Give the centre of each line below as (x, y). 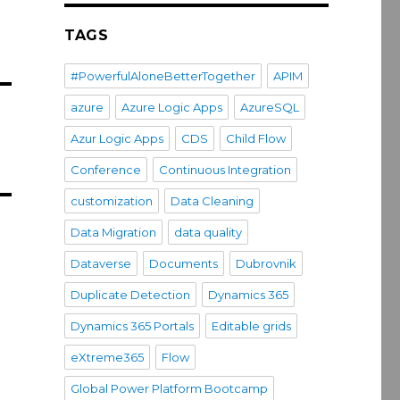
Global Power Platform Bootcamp (169, 389)
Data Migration (113, 233)
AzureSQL (269, 108)
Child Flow (255, 139)
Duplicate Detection (130, 295)
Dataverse (100, 264)
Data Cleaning (212, 201)
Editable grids (251, 326)
